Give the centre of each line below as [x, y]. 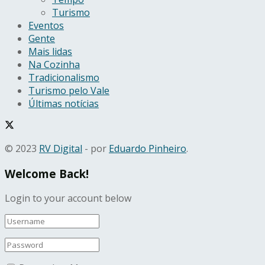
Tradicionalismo [64, 77]
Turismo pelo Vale [69, 90]
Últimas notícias [64, 103]
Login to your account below [68, 198]
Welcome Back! [47, 173]
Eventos [46, 25]
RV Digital [61, 148]
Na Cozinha [54, 64]
